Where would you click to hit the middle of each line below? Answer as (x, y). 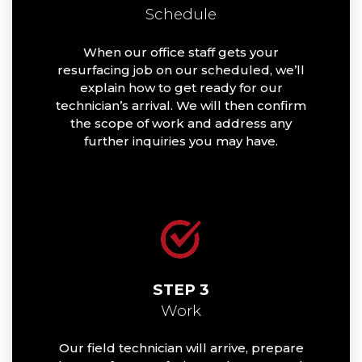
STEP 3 (181, 289)
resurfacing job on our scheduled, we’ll (181, 69)
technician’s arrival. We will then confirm (181, 105)
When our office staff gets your (181, 52)
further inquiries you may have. (181, 141)
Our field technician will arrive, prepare (181, 348)
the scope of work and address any (181, 123)
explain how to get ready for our (181, 87)
